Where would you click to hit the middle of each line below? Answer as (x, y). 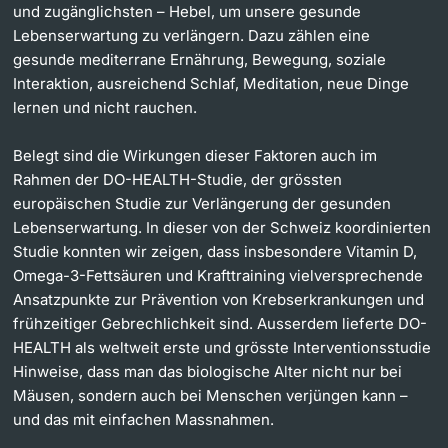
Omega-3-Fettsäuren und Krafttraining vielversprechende (218, 275)
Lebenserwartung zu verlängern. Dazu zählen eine (192, 35)
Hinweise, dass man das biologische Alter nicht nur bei (208, 371)
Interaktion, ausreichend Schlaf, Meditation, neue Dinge (211, 83)
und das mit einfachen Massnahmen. (144, 419)
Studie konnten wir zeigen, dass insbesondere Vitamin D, (215, 251)
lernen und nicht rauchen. (105, 107)
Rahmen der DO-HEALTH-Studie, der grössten (178, 179)
